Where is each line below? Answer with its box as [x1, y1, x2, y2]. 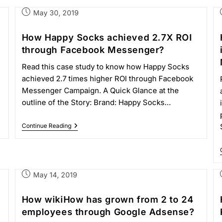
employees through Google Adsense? [21, 207, 195, 217]
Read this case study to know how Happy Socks [21, 62, 189, 71]
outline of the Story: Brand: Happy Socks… [21, 98, 171, 107]
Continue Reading [21, 122, 71, 129]
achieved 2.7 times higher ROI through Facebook [21, 74, 193, 83]
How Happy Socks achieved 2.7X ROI [21, 32, 192, 43]
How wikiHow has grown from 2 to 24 [21, 194, 194, 205]
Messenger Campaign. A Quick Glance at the [21, 86, 179, 95]
